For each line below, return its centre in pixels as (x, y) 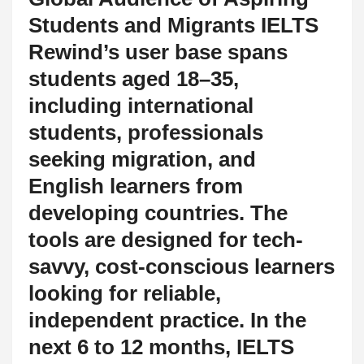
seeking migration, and (142, 159)
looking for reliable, (125, 293)
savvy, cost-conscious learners (182, 266)
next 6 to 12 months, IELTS (161, 347)
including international (141, 105)
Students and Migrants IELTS (173, 25)
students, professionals (146, 132)
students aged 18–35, (134, 78)
